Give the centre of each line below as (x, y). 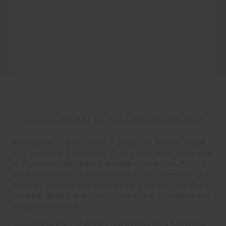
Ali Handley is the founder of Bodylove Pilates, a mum (109, 143)
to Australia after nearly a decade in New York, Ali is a (108, 164)
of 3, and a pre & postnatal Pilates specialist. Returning (112, 153)
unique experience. (46, 206)
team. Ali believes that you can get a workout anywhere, (112, 185)
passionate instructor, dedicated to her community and (110, 175)
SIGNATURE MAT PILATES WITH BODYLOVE (113, 120)
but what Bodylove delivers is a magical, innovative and (111, 196)
